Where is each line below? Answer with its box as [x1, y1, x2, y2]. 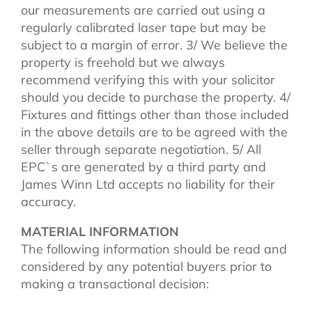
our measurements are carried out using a [21, 1, 265, 18]
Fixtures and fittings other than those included [21, 106, 289, 123]
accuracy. [21, 193, 76, 210]
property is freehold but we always [21, 54, 225, 70]
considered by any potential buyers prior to [21, 258, 272, 274]
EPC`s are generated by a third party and [21, 158, 266, 175]
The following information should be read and [21, 240, 287, 257]
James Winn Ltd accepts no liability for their [21, 175, 275, 192]
